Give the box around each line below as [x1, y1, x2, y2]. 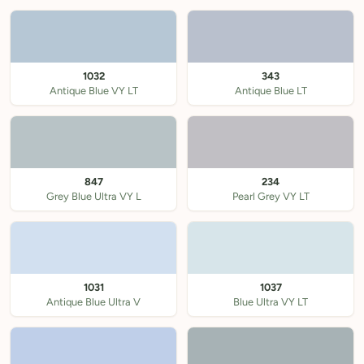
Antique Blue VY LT [49, 84, 138, 97]
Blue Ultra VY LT [233, 296, 308, 308]
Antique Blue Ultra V [46, 296, 141, 308]
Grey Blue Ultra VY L [45, 190, 141, 202]
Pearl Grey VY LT [232, 190, 310, 202]
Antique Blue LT [234, 84, 307, 97]
